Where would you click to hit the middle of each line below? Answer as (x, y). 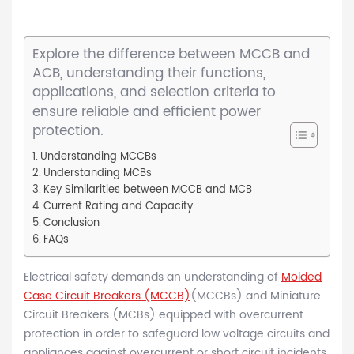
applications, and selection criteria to (154, 93)
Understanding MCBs (97, 173)
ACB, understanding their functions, (149, 74)
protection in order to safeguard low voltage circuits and (177, 334)
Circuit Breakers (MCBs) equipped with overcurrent (164, 315)
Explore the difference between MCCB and (171, 55)
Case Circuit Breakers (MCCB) (107, 296)
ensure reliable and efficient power (147, 112)
